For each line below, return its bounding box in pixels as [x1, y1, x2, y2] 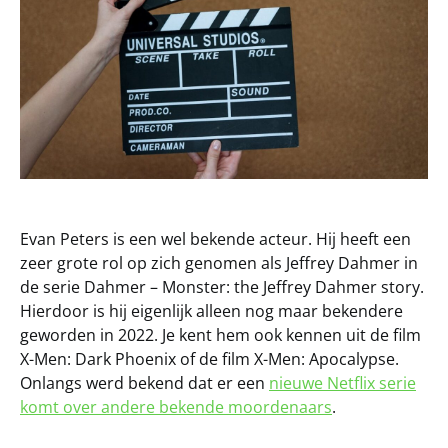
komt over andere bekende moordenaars [20, 396, 332, 419]
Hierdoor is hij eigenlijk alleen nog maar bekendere [20, 300, 403, 323]
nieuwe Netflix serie [269, 372, 416, 395]
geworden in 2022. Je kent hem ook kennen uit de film [20, 324, 421, 347]
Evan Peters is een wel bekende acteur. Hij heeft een [20, 228, 411, 251]
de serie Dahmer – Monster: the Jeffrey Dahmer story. [20, 276, 424, 299]
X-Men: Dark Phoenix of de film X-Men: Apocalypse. [20, 348, 399, 371]
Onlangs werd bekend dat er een [20, 372, 269, 395]
